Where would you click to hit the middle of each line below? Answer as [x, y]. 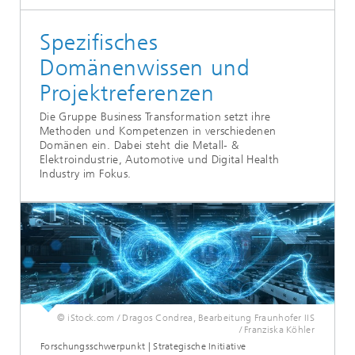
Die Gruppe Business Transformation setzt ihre [155, 116]
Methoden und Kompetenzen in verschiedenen [158, 131]
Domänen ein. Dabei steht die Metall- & [139, 145]
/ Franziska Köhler [277, 329]
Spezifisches [99, 42]
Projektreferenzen [127, 93]
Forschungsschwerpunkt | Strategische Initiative [143, 346]
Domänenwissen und [145, 67]
